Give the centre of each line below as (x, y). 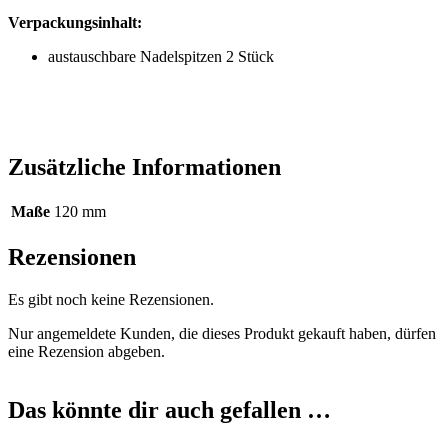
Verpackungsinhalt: (75, 22)
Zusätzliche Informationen (144, 166)
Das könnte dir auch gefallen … (169, 410)
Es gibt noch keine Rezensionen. (111, 300)
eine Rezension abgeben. (86, 352)
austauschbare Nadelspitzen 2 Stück (161, 56)
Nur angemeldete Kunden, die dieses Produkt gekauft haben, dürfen (222, 334)
